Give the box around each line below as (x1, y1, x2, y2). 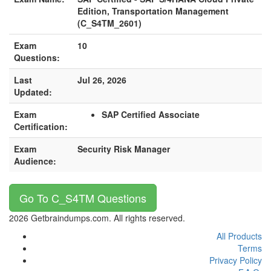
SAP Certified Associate (102, 108, 200, 120)
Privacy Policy (209, 254, 262, 266)
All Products (217, 230, 262, 242)
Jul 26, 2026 (77, 74, 126, 86)
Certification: (14, 120, 68, 132)
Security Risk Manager (77, 143, 170, 155)
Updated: (14, 86, 52, 98)
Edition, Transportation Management (77, 5, 229, 17)
